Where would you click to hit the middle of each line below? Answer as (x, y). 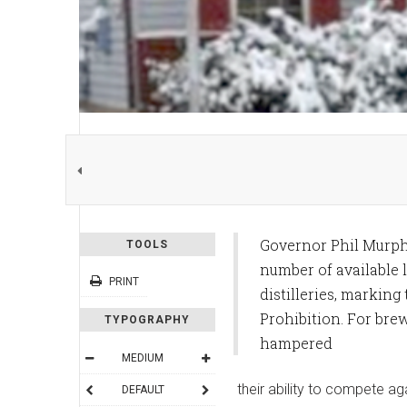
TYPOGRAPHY (147, 320)
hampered (296, 343)
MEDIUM (143, 358)
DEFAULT (143, 390)
